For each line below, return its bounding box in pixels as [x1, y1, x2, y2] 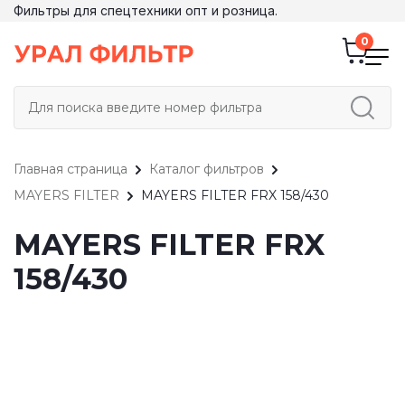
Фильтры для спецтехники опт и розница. [14, 3, 278, 18]
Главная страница [14, 161, 127, 177]
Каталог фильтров [149, 161, 264, 177]
